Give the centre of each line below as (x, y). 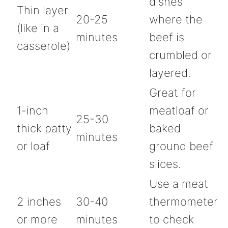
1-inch (33, 110)
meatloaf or (179, 110)
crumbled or (180, 55)
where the (176, 19)
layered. (170, 73)
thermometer (183, 201)
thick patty (44, 128)
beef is (167, 37)
